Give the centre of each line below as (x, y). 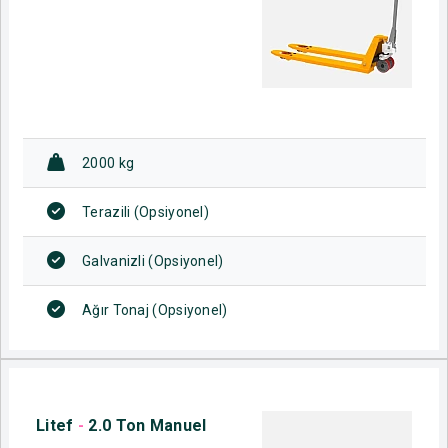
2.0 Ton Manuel (147, 425)
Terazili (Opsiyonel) (145, 211)
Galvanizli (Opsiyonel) (153, 260)
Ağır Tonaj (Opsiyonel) (155, 309)
